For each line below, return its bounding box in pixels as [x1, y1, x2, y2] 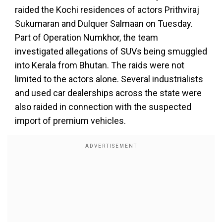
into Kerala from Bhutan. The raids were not [15, 60, 184, 70]
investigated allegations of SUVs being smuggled [15, 46, 207, 56]
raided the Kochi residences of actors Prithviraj [15, 4, 199, 15]
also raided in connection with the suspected [15, 102, 191, 112]
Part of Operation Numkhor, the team [15, 32, 158, 43]
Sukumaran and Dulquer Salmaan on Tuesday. [15, 18, 193, 29]
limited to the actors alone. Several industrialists [15, 74, 203, 84]
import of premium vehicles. [15, 115, 126, 126]
